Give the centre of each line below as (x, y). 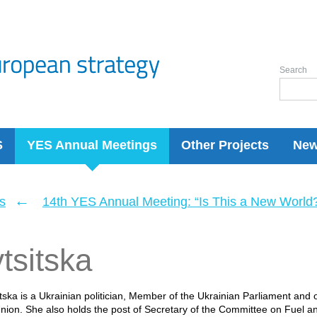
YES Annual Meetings (92, 145)
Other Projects (225, 145)
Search (293, 70)
